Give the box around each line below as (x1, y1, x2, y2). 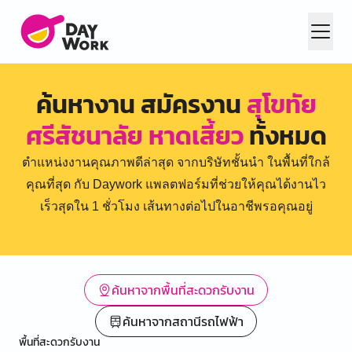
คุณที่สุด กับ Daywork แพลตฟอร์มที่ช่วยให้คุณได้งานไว (26, 178, 326, 191)
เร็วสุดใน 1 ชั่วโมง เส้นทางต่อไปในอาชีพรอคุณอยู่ (39, 200, 313, 213)
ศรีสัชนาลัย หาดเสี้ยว (25, 117, 244, 155)
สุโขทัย (246, 86, 317, 123)
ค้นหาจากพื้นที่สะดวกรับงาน (112, 280, 255, 299)
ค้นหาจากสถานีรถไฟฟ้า (123, 312, 244, 331)
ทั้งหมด (243, 117, 327, 155)
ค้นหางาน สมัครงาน (35, 86, 247, 123)
